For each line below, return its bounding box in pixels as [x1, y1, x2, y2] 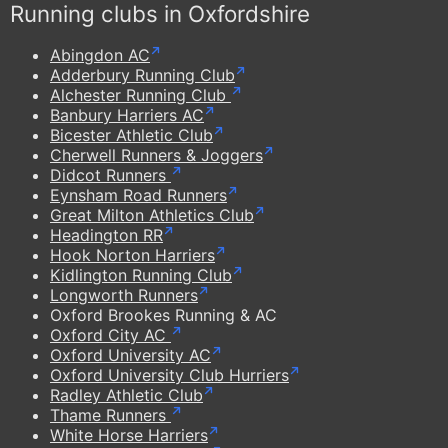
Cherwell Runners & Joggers [50, 144, 263, 165]
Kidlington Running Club [50, 264, 232, 285]
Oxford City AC [50, 324, 171, 345]
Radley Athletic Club [50, 384, 203, 405]
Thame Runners [50, 404, 171, 425]
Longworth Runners [50, 284, 198, 305]
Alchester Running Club [50, 84, 231, 105]
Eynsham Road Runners [50, 184, 227, 205]
